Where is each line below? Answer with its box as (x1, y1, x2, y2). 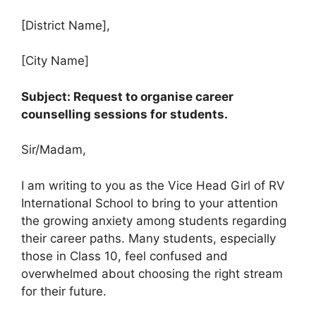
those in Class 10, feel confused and (21, 248, 228, 263)
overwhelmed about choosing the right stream (21, 266, 283, 281)
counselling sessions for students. (21, 107, 228, 121)
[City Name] (21, 54, 89, 68)
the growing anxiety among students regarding (21, 213, 286, 228)
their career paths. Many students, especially (21, 231, 276, 245)
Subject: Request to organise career (21, 89, 233, 104)
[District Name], (21, 18, 110, 32)
